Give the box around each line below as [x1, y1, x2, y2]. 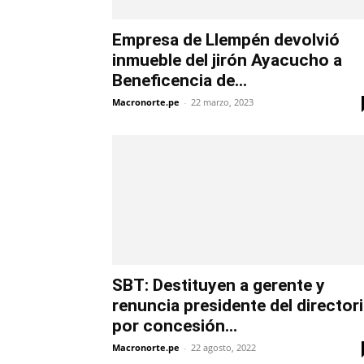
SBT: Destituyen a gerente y [112, 275, 325, 296]
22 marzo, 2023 [191, 96, 253, 109]
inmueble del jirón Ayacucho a [112, 50, 342, 71]
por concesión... [112, 316, 237, 336]
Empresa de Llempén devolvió [112, 30, 340, 50]
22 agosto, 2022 [191, 341, 256, 354]
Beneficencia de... [112, 71, 247, 91]
